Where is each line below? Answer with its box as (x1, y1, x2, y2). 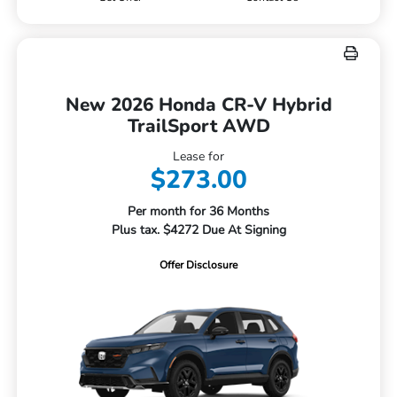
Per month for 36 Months (128, 202, 269, 220)
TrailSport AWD (127, 113, 270, 138)
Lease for (173, 147, 224, 165)
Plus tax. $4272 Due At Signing (111, 221, 286, 238)
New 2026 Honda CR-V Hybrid (65, 91, 332, 117)
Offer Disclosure (160, 257, 237, 272)
